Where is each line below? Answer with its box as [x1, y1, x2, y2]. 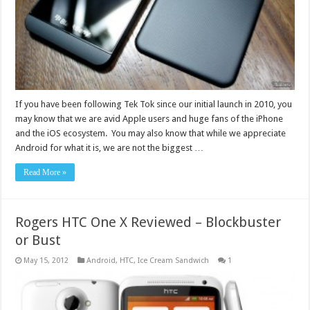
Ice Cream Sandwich [138, 255, 210, 265]
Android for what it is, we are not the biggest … [15, 142, 204, 153]
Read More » [24, 167, 67, 177]
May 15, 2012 [24, 255, 69, 265]
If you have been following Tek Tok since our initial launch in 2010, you [15, 98, 293, 109]
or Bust [15, 231, 62, 248]
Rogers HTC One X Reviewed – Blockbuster [15, 213, 282, 230]
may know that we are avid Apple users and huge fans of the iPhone [15, 113, 284, 124]
